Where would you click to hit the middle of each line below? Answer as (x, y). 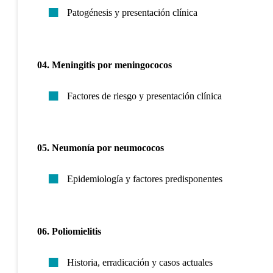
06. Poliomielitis (69, 231)
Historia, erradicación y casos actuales (140, 262)
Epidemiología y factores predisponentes (144, 179)
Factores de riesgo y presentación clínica (144, 96)
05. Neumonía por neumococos (100, 148)
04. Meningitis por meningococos (104, 65)
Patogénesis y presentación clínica (132, 13)
